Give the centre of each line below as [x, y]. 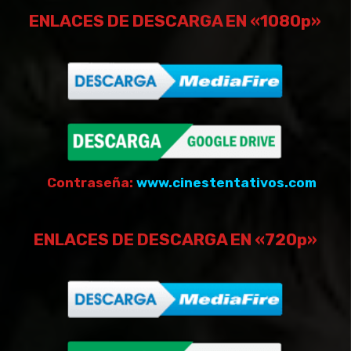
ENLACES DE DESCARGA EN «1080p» [175, 21]
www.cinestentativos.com [226, 182]
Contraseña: [91, 182]
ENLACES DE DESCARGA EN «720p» [175, 239]
